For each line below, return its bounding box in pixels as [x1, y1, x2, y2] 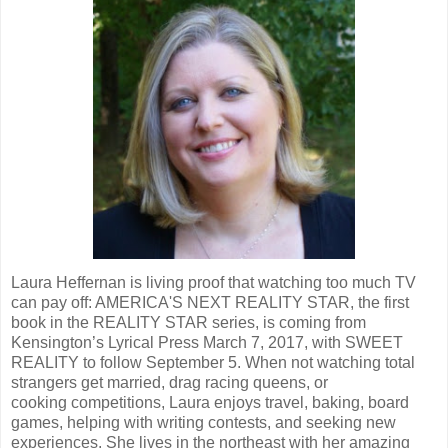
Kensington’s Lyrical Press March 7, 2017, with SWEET [11, 333, 403, 351]
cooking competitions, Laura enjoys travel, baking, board [11, 393, 409, 411]
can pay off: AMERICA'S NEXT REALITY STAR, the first [11, 293, 409, 311]
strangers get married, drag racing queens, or [11, 373, 328, 391]
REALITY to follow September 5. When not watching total [11, 353, 415, 371]
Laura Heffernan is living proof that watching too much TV [11, 273, 416, 291]
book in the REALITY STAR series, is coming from [11, 313, 366, 331]
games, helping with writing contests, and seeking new [11, 413, 396, 431]
